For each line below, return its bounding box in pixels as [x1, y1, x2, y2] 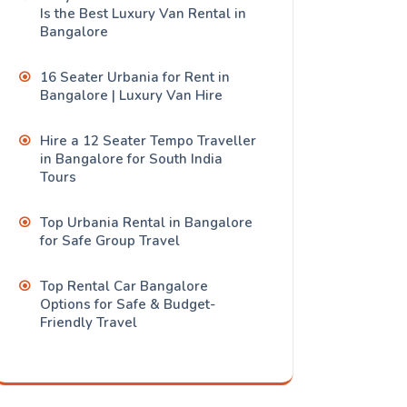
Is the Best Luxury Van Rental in [40, 5, 246, 24]
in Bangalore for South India [40, 150, 223, 169]
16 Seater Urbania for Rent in [40, 68, 230, 87]
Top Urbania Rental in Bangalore [40, 213, 253, 233]
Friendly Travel [40, 313, 137, 333]
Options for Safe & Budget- [40, 295, 215, 314]
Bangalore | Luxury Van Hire [40, 86, 223, 105]
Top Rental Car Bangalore [40, 277, 208, 296]
